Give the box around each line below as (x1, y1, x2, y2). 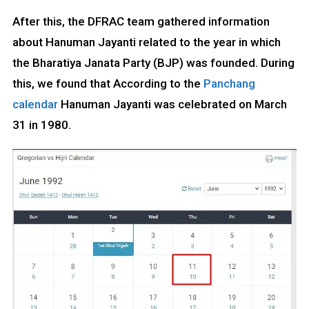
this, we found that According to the (12, 76, 203, 90)
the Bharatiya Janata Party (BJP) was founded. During (12, 55, 295, 70)
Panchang (203, 76, 255, 90)
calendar (12, 97, 58, 111)
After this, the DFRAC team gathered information (12, 14, 270, 28)
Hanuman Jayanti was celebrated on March (57, 97, 287, 111)
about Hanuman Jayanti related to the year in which (12, 34, 281, 49)
